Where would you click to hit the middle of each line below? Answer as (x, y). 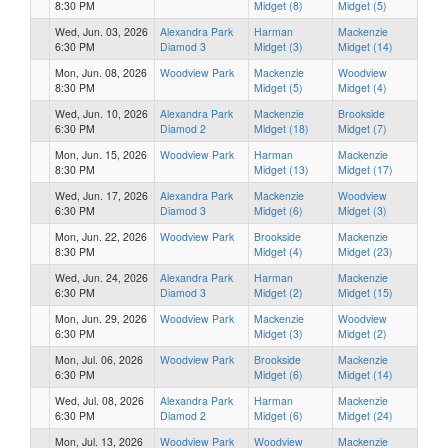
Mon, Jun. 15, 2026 (101, 154)
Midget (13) (281, 169)
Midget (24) (365, 415)
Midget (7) (362, 128)
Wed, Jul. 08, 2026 (99, 400)
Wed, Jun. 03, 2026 (101, 31)
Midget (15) (365, 292)
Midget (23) (365, 251)
